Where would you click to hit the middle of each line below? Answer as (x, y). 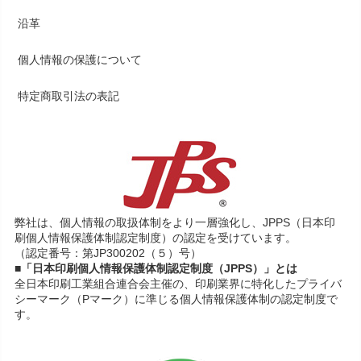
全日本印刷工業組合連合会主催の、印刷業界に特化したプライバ (178, 284)
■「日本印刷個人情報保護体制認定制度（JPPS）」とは (156, 269)
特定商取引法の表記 (69, 96)
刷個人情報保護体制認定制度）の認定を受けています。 (156, 238)
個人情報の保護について (80, 60)
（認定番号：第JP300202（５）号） (108, 253)
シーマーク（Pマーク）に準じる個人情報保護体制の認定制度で (176, 299)
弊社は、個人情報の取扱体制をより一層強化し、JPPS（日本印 (175, 223)
